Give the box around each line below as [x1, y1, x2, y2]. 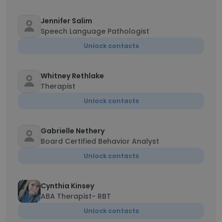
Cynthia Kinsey [41, 181, 94, 191]
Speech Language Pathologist [41, 26, 149, 36]
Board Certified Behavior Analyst [41, 136, 159, 146]
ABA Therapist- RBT [41, 191, 111, 201]
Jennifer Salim [41, 16, 92, 26]
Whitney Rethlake [41, 71, 104, 81]
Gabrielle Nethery [41, 126, 105, 136]
